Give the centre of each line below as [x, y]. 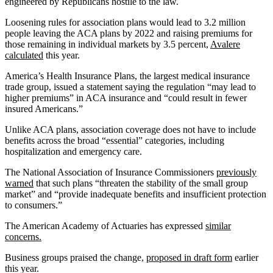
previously [236, 172]
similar [218, 225]
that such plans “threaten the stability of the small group [141, 183]
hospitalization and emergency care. [73, 151]
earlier [245, 257]
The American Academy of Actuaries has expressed [105, 225]
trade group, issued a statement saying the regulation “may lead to [130, 87]
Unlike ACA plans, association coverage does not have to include [130, 129]
